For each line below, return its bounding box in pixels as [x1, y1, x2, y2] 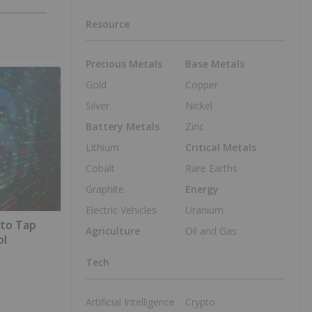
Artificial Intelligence [86, 295, 175, 309]
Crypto [185, 295, 215, 309]
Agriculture [86, 224, 140, 237]
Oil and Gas [185, 224, 237, 237]
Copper [185, 77, 218, 91]
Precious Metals [86, 56, 162, 70]
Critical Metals [185, 140, 256, 154]
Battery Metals [86, 119, 159, 133]
